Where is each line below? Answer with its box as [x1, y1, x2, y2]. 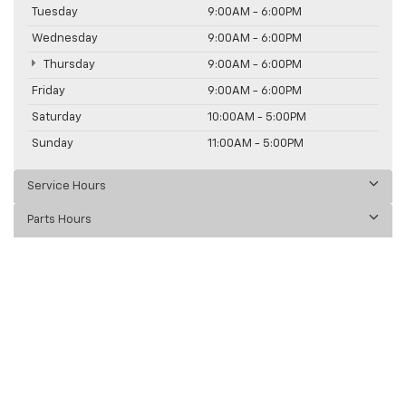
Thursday [41, 58, 95, 71]
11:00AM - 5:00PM [208, 137, 304, 150]
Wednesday [32, 32, 98, 44]
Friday [32, 84, 65, 97]
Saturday [32, 111, 82, 123]
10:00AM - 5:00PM [208, 111, 306, 123]
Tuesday [32, 5, 78, 18]
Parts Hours [27, 213, 92, 226]
